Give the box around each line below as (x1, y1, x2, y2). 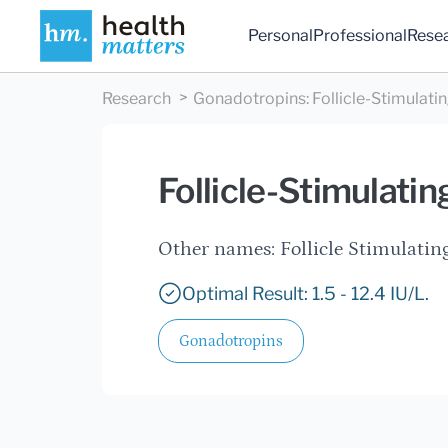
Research (102, 89, 171, 109)
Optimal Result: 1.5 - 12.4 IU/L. (182, 283, 429, 305)
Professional (313, 26, 408, 46)
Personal (248, 26, 314, 46)
